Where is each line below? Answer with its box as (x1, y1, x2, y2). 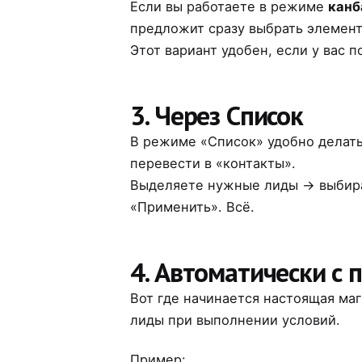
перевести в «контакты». (130, 154, 297, 171)
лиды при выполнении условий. (130, 311, 341, 328)
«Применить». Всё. (130, 198, 255, 215)
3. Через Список (130, 97, 303, 133)
